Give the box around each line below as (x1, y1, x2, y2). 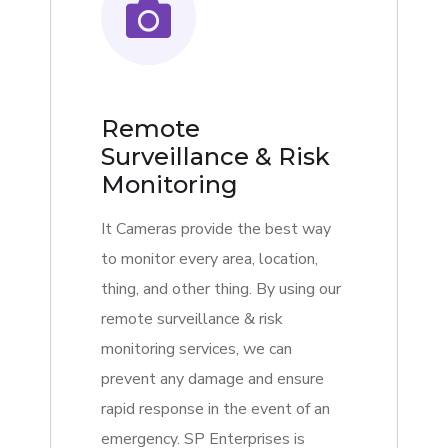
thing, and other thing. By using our (101, 278, 341, 301)
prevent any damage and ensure (101, 368, 324, 391)
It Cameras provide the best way (101, 218, 331, 241)
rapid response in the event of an (101, 398, 330, 421)
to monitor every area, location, (101, 248, 318, 271)
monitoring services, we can (101, 338, 292, 361)
